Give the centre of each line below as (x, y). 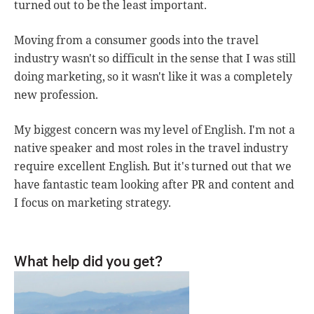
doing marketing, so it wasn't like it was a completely (153, 77)
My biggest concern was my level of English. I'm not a (155, 130)
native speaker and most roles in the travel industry (151, 148)
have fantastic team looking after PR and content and (154, 185)
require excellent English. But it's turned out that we (153, 166)
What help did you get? (92, 260)
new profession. (56, 95)
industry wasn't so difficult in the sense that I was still (155, 59)
